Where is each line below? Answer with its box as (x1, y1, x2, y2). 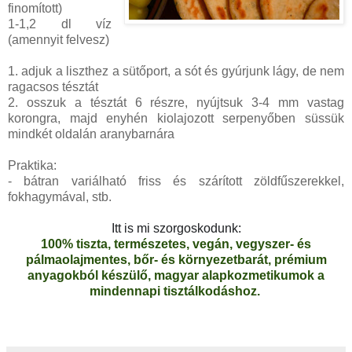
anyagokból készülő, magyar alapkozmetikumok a (27, 268, 324, 282)
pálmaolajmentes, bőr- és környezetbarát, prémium (25, 252, 327, 266)
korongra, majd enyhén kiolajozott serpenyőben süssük (8, 111, 344, 125)
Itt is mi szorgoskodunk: (111, 221, 241, 235)
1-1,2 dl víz (8, 16, 112, 31)
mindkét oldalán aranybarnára (8, 126, 174, 141)
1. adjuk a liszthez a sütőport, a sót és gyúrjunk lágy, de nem (8, 64, 344, 78)
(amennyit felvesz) (8, 32, 109, 46)
